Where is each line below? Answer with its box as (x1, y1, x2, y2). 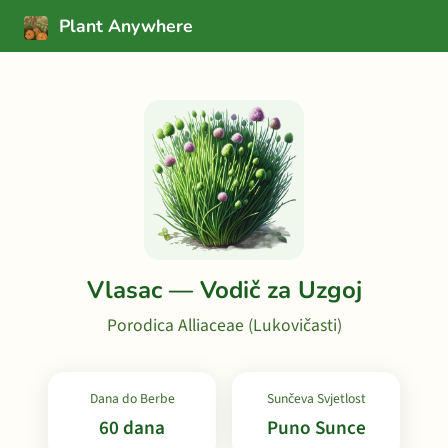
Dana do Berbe (89, 389, 175, 408)
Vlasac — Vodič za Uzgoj (86, 274, 362, 306)
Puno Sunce (266, 414, 366, 442)
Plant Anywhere (54, 14, 193, 38)
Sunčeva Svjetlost (266, 389, 366, 408)
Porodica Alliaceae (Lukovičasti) (106, 313, 342, 338)
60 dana (99, 414, 165, 442)
